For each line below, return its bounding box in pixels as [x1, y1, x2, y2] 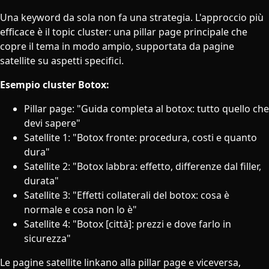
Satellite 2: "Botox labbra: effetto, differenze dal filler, [24, 160, 261, 174]
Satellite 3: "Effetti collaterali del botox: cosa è [24, 189, 229, 202]
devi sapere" [24, 116, 80, 130]
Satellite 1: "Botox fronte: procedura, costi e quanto [24, 131, 257, 145]
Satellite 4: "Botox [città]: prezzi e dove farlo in [24, 217, 231, 231]
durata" [24, 174, 59, 188]
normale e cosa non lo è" [24, 203, 137, 217]
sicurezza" [24, 232, 71, 246]
